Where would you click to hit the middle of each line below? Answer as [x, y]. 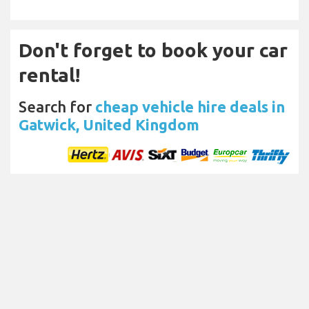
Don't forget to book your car [153, 50]
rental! [49, 75]
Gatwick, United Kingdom [109, 125]
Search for [57, 107]
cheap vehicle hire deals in [190, 107]
